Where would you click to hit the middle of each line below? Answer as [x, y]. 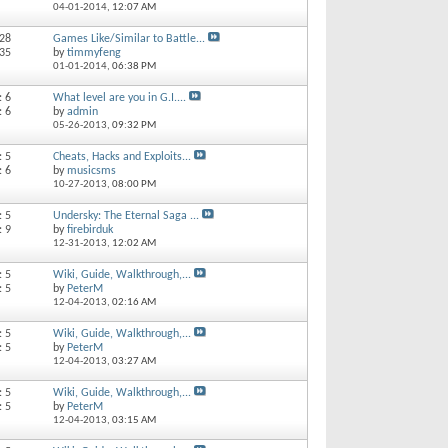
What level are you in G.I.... [119, 97]
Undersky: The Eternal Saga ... [125, 215]
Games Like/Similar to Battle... [128, 38]
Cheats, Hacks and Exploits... [121, 156]
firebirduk [89, 229]
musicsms [91, 170]
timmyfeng [93, 52]
